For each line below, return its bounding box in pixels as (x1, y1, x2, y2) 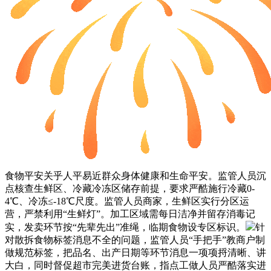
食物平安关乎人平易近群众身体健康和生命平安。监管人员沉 (5, 170, 266, 181)
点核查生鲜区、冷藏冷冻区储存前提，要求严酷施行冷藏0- (5, 183, 255, 194)
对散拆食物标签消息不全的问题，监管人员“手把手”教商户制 (5, 234, 265, 245)
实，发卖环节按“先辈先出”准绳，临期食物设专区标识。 (5, 221, 246, 232)
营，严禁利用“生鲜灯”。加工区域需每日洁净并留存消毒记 (5, 208, 255, 219)
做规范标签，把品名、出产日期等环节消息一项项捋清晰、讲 (5, 247, 266, 258)
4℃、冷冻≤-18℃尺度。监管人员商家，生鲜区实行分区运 (5, 195, 249, 206)
